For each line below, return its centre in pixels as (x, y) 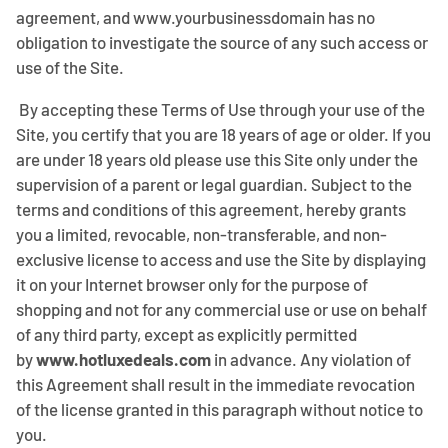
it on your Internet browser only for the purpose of (192, 284)
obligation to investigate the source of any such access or (222, 42)
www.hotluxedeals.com (123, 359)
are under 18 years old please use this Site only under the (217, 159)
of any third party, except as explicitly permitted (186, 334)
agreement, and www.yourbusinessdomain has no (195, 17)
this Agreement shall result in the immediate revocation (215, 384)
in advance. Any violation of (311, 359)
